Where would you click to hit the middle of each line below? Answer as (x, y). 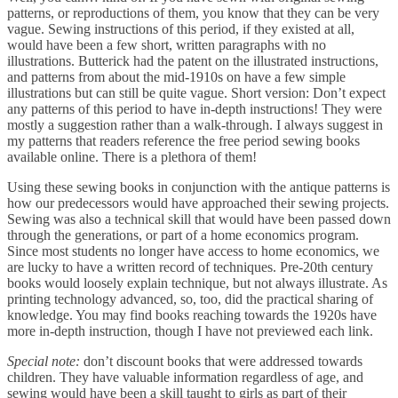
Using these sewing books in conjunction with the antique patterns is (199, 187)
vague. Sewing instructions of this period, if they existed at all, (181, 28)
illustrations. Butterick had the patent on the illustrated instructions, (193, 60)
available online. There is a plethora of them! (132, 156)
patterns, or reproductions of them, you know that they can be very (193, 12)
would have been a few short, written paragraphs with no (167, 44)
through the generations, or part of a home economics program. (183, 235)
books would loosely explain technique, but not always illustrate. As (197, 283)
